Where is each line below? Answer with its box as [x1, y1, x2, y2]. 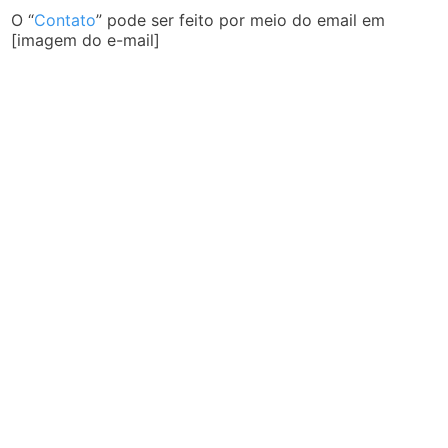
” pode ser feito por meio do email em [96, 9, 386, 30]
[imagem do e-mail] [11, 29, 161, 50]
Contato [34, 9, 97, 30]
